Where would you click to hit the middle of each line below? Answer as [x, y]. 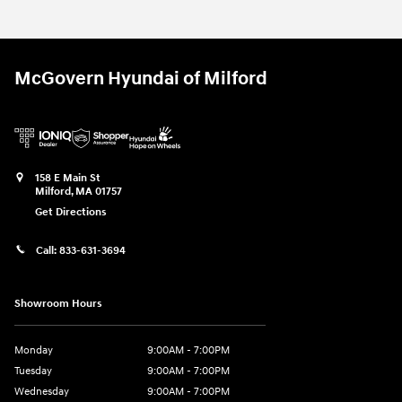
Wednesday [42, 391]
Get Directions [71, 213]
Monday [34, 350]
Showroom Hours [58, 303]
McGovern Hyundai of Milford [141, 79]
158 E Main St [68, 179]
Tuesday [33, 371]
